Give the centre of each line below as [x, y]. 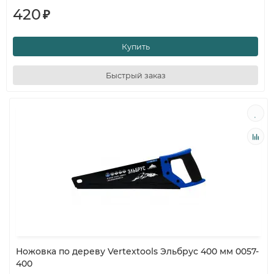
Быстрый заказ [135, 75]
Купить [135, 46]
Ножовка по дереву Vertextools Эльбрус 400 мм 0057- [137, 251]
